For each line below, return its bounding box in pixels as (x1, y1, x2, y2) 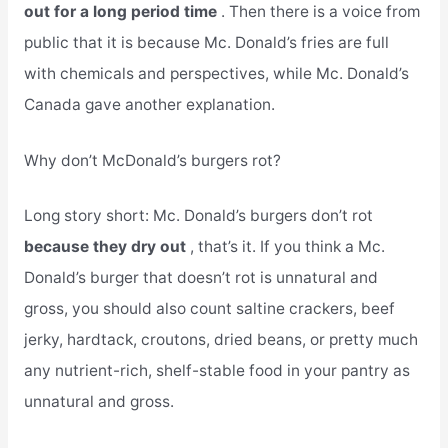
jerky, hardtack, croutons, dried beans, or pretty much (23, 330, 418, 350)
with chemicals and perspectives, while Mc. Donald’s (23, 63, 409, 83)
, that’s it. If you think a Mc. (189, 237, 385, 257)
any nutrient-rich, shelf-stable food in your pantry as (23, 361, 410, 381)
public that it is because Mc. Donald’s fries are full (23, 32, 389, 52)
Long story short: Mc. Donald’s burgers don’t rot (23, 206, 373, 226)
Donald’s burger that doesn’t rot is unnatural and (23, 268, 378, 288)
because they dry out (23, 237, 190, 257)
